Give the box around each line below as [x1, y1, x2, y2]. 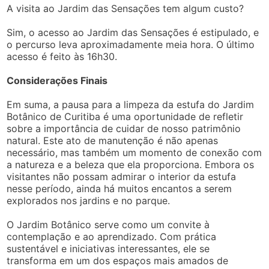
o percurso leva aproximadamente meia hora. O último [7, 38, 255, 51]
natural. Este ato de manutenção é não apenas [7, 134, 219, 147]
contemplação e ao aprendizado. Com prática [7, 231, 217, 243]
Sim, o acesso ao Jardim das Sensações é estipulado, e [7, 26, 259, 39]
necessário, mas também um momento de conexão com [7, 147, 262, 159]
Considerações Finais [7, 74, 108, 87]
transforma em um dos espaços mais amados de [7, 255, 229, 267]
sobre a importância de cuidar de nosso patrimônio [7, 122, 241, 135]
